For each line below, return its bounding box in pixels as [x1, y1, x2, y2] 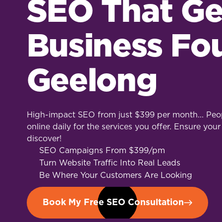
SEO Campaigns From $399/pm [39, 147, 165, 155]
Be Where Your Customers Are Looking [39, 171, 192, 179]
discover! [26, 134, 61, 143]
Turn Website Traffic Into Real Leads [39, 159, 180, 167]
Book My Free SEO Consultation [42, 198, 184, 207]
